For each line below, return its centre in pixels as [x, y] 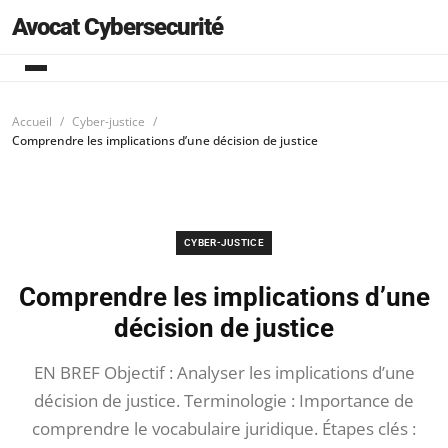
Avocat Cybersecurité [117, 27]
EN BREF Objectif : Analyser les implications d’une [224, 372]
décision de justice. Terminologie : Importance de [224, 400]
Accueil [32, 121]
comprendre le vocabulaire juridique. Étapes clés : [224, 428]
